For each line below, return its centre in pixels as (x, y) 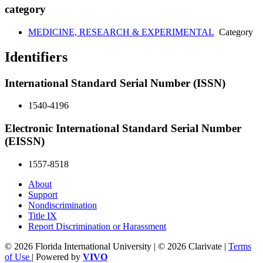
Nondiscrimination (63, 205)
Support (43, 194)
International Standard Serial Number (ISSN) (115, 83)
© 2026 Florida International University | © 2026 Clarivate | (117, 246)
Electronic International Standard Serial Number (123, 128)
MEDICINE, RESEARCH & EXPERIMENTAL (121, 32)
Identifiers (36, 57)
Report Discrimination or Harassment (97, 226)
